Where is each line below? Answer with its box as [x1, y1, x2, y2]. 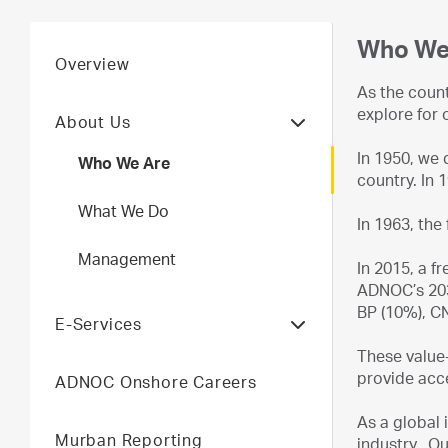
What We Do [78, 206, 169, 222]
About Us [55, 117, 131, 133]
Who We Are [78, 158, 170, 174]
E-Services [55, 319, 142, 335]
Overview [55, 59, 130, 75]
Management [78, 254, 176, 270]
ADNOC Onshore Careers [55, 377, 257, 393]
